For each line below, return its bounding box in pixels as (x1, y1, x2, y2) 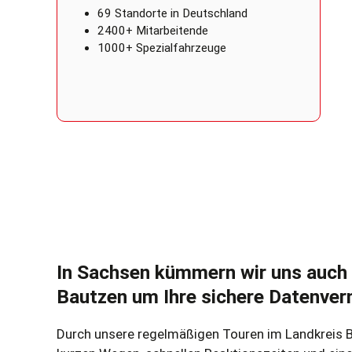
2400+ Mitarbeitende (97, 24, 208, 38)
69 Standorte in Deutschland (97, 6, 247, 21)
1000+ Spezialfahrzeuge (97, 41, 226, 56)
